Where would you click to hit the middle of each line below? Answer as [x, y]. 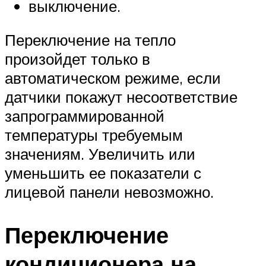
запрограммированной [85, 116]
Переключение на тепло [90, 40]
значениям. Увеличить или [100, 154]
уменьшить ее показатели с [103, 173]
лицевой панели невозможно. [109, 192]
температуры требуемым [94, 135]
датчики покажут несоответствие [121, 97]
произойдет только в [77, 59]
